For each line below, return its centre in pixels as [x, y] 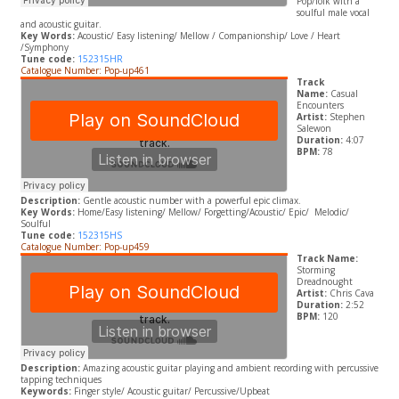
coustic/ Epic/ [283, 212]
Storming [315, 270]
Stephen [347, 117]
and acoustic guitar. [61, 24]
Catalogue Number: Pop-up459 [86, 247]
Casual [344, 94]
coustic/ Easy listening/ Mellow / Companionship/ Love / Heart [211, 36]
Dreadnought [324, 282]
